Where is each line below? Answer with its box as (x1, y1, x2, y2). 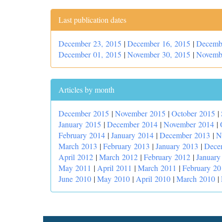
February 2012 (144, 152, 190, 162)
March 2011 (138, 163, 176, 173)
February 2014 (58, 130, 105, 140)
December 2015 (58, 108, 109, 118)
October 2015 (171, 108, 215, 118)
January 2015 (58, 119, 101, 129)
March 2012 (99, 152, 138, 162)
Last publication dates (58, 14, 126, 25)
